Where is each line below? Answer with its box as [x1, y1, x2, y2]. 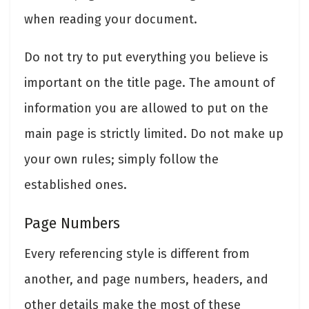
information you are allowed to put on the [24, 101, 268, 117]
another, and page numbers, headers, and [24, 271, 268, 287]
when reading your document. [24, 12, 197, 28]
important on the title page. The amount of [24, 75, 275, 91]
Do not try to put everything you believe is [24, 50, 268, 66]
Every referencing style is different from [24, 246, 250, 261]
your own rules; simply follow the [24, 152, 219, 168]
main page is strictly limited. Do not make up [24, 126, 283, 142]
